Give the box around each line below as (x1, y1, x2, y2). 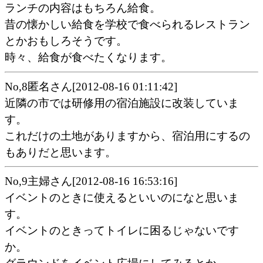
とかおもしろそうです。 (5, 35, 127, 48)
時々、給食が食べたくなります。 (5, 51, 172, 64)
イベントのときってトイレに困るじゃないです (5, 224, 239, 237)
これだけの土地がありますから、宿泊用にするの (5, 129, 250, 142)
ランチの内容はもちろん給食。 (5, 2, 161, 15)
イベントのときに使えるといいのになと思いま (5, 191, 239, 204)
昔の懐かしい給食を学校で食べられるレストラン (5, 18, 250, 31)
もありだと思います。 (5, 146, 116, 159)
